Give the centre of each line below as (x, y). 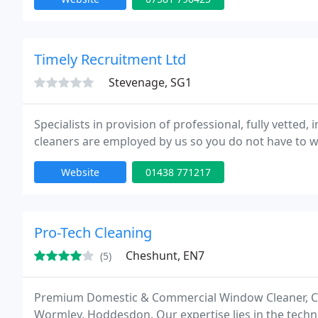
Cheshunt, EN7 (165, 256)
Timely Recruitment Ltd (110, 59)
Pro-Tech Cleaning (93, 232)
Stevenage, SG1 (150, 82)
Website (80, 172)
